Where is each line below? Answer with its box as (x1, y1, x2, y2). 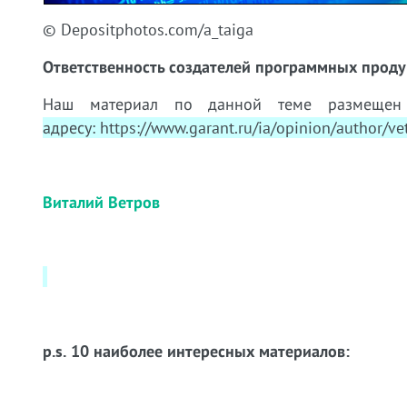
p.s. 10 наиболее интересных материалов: (43, 341, 350, 362)
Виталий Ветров (43, 192, 160, 213)
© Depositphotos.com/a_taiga (43, 19, 253, 41)
